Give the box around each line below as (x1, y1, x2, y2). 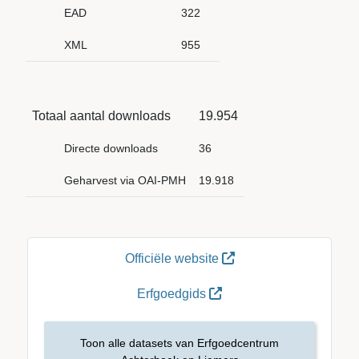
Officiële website (124, 252, 222, 265)
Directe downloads (64, 142, 158, 155)
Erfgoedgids (137, 287, 209, 301)
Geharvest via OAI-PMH (64, 174, 186, 187)
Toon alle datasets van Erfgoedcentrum (80, 337, 279, 349)
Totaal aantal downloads (32, 109, 171, 123)
